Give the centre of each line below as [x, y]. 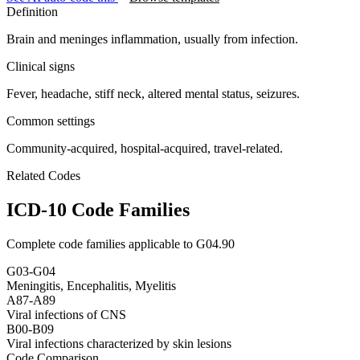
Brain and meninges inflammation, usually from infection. [152, 39]
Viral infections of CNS [66, 314]
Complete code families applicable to [101, 243]
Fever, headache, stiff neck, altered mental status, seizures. [153, 93]
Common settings [51, 121]
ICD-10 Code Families [98, 209]
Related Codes [43, 175]
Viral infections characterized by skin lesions [119, 343]
